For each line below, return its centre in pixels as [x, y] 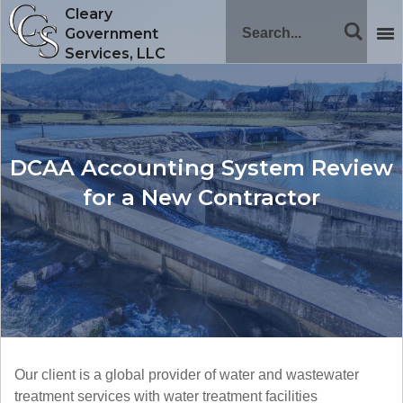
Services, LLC [115, 54]
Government [112, 34]
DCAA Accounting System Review [201, 167]
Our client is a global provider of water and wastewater [187, 375]
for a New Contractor [201, 197]
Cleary [89, 14]
